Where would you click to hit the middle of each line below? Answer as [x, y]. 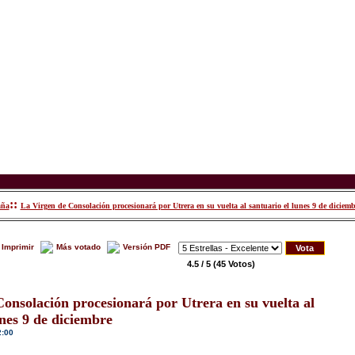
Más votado [78, 247]
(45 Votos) [234, 264]
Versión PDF [146, 247]
